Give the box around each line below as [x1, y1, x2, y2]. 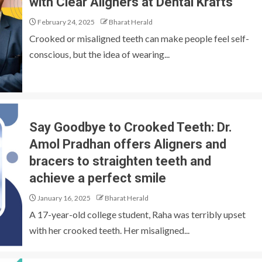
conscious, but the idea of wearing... [29, 49, 170, 60]
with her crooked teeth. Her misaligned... [29, 225, 189, 236]
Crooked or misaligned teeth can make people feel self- [29, 33, 249, 44]
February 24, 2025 [36, 18, 95, 26]
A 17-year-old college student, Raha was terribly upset [29, 209, 246, 220]
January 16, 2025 [36, 194, 91, 202]
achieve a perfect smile [29, 171, 166, 185]
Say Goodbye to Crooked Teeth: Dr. [29, 120, 232, 135]
